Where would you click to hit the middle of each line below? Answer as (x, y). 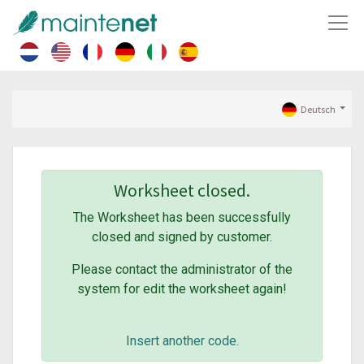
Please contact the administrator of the (182, 269)
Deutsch (318, 110)
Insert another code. (182, 340)
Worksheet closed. (182, 190)
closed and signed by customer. (182, 236)
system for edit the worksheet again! (182, 288)
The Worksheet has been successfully (182, 217)
